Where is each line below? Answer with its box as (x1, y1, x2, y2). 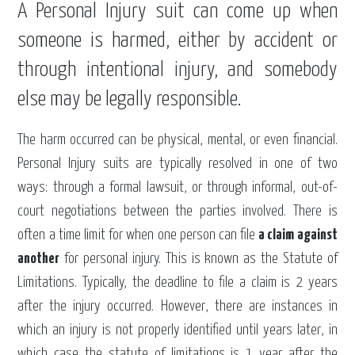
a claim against (258, 227, 338, 243)
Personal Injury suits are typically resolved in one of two (17, 156, 338, 172)
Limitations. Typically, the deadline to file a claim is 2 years (17, 275, 338, 291)
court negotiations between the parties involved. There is (17, 204, 338, 219)
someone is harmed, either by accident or (17, 30, 338, 52)
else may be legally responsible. (17, 89, 242, 111)
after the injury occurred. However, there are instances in (17, 299, 338, 315)
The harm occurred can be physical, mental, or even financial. (17, 132, 338, 148)
